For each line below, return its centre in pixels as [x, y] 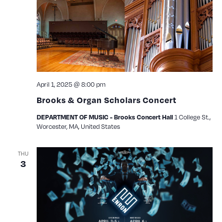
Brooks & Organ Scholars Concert [107, 100]
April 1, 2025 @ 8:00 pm [71, 84]
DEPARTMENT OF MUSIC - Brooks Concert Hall [105, 117]
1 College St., [192, 117]
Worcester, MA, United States [78, 127]
